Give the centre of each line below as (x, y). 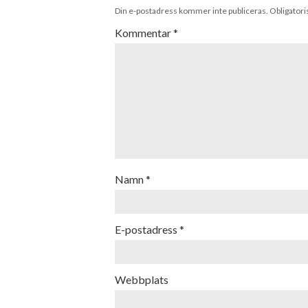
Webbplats (142, 279)
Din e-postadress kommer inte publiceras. (191, 11)
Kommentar (144, 33)
